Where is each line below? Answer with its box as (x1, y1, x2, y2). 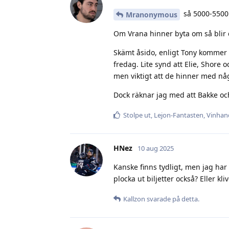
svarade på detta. (145, 194, 199, 203)
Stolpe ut (123, 110, 151, 120)
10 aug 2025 (138, 143, 174, 153)
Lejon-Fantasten (154, 110, 203, 120)
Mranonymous (126, 9, 177, 19)
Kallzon (123, 194, 145, 203)
